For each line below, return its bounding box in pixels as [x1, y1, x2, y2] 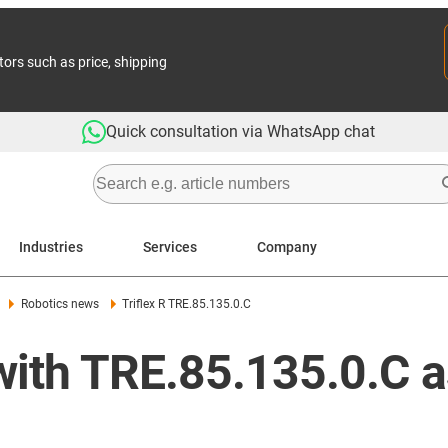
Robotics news [20, 297, 99, 311]
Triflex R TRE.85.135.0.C [121, 297, 251, 311]
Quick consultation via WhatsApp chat [106, 122, 375, 141]
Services [143, 238, 197, 255]
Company [257, 238, 317, 255]
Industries [19, 238, 83, 255]
